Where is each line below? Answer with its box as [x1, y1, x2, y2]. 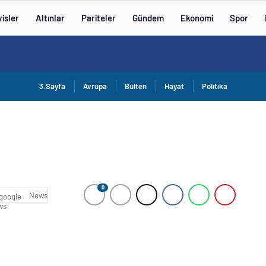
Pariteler [81, 12, 116, 23]
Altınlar [36, 12, 65, 23]
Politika [201, 81, 227, 91]
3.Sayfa [39, 81, 65, 91]
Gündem [132, 12, 164, 23]
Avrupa [83, 81, 107, 91]
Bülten [124, 81, 147, 91]
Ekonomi [180, 12, 213, 23]
